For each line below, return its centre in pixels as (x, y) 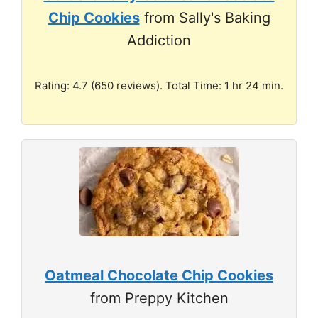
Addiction (159, 40)
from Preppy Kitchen (159, 298)
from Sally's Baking (205, 18)
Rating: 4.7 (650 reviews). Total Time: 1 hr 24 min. (159, 86)
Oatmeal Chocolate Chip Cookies (159, 275)
